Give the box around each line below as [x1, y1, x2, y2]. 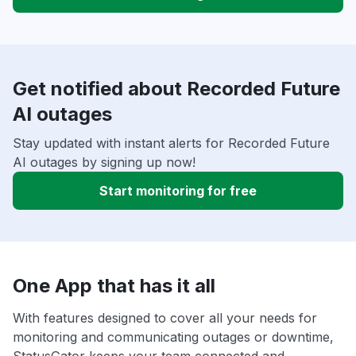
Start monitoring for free [99, 183, 257, 199]
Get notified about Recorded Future [13, 77, 340, 101]
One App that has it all [13, 274, 215, 298]
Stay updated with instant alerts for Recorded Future [13, 135, 330, 152]
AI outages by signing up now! [13, 154, 195, 171]
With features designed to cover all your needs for [13, 310, 317, 327]
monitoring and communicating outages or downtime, [13, 329, 334, 346]
